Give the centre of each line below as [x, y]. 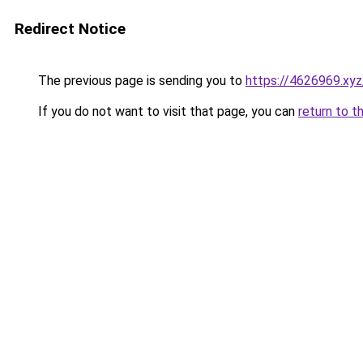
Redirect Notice [70, 29]
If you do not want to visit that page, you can [167, 111]
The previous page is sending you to [140, 81]
